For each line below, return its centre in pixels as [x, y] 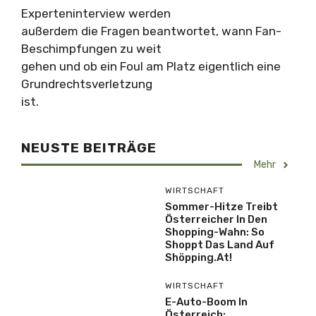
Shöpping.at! [199, 257]
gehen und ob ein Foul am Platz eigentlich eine [151, 66]
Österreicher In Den [216, 219]
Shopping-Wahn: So [215, 232]
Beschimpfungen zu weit [91, 49]
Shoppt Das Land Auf [220, 245]
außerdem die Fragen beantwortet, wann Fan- [151, 31]
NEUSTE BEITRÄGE [89, 148]
